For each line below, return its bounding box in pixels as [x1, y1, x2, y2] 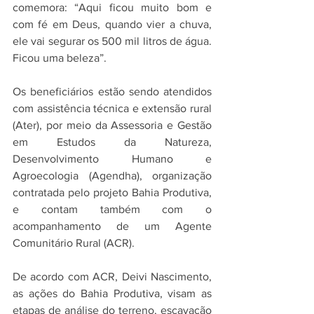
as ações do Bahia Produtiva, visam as [13, 287, 212, 299]
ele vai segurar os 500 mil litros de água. [13, 35, 212, 47]
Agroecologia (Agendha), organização [13, 170, 212, 182]
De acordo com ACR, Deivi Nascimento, [13, 271, 212, 282]
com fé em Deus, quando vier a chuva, [13, 18, 212, 30]
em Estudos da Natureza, [13, 136, 212, 148]
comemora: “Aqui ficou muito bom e [13, 1, 212, 13]
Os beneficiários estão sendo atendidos [13, 86, 212, 97]
